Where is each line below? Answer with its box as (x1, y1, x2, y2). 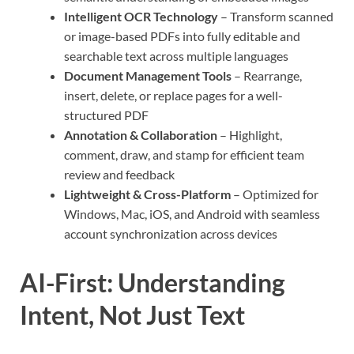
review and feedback (64, 167, 175, 183)
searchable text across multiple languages (64, 48, 288, 64)
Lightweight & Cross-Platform (64, 186, 231, 202)
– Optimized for (231, 186, 318, 202)
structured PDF (64, 107, 149, 123)
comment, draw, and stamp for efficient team (64, 147, 304, 163)
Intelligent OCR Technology (64, 9, 218, 24)
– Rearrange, (232, 68, 302, 84)
